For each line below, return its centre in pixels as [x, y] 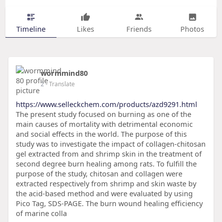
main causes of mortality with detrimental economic [104, 124]
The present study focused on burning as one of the [103, 114]
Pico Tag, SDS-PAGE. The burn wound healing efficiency [109, 203]
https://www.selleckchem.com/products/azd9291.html [106, 104]
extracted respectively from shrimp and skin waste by [106, 184]
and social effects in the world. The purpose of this [101, 134]
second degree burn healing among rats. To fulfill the [106, 164]
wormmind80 [64, 73]
